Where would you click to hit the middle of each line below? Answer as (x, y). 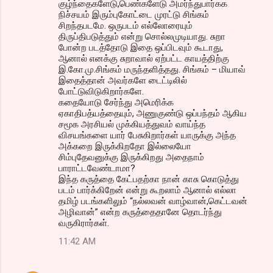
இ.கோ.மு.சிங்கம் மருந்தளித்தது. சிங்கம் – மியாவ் (152, 70)
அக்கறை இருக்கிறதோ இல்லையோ (125, 147)
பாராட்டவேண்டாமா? (97, 168)
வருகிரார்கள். (84, 223)
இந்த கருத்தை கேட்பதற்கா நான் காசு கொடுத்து (149, 179)
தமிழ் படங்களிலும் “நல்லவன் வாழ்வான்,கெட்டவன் (153, 201)
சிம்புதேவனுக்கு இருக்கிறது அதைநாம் (131, 158)
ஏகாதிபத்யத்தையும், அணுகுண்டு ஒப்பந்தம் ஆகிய (153, 114)
